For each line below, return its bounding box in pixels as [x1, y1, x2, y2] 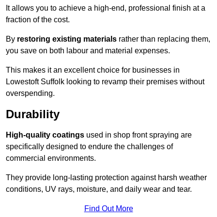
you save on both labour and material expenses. [6, 46, 170, 55]
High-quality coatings [6, 131, 84, 139]
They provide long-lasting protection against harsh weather [6, 173, 207, 182]
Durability [6, 108, 60, 121]
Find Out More [84, 204, 133, 213]
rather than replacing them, [117, 35, 210, 44]
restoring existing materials [17, 35, 117, 44]
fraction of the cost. [6, 15, 70, 24]
